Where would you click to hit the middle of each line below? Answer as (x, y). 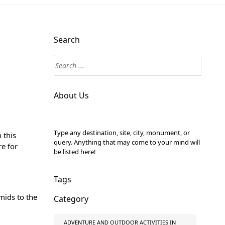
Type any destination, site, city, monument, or (122, 133)
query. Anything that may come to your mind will (127, 142)
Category (71, 199)
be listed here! (75, 152)
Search (67, 40)
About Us (71, 95)
